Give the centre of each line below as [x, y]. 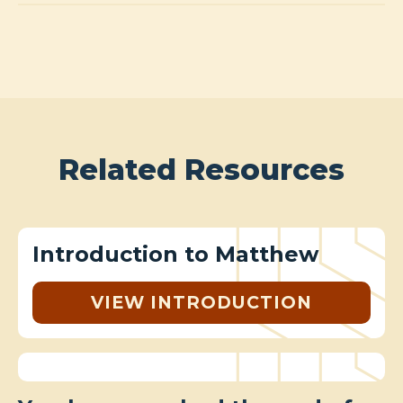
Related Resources [201, 169]
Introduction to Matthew [175, 254]
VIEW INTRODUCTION [201, 302]
